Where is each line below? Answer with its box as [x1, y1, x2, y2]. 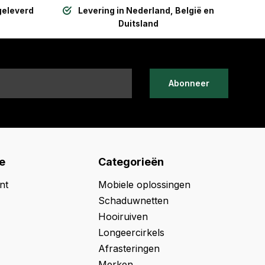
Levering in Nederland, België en [77, 6, 214, 15]
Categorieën [98, 156, 164, 168]
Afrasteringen [98, 243, 160, 254]
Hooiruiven [98, 211, 148, 222]
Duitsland [118, 19, 159, 28]
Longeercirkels [98, 227, 164, 238]
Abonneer [169, 78, 209, 88]
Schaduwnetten [98, 195, 169, 206]
